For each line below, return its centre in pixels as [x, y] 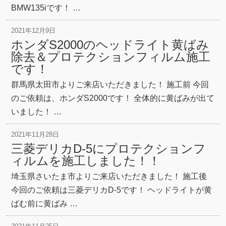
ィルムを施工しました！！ [86, 161]
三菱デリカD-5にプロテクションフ [108, 149]
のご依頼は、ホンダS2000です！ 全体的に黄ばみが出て [113, 98]
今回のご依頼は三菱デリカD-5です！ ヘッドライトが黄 [111, 190]
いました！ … [36, 112]
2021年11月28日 [35, 134]
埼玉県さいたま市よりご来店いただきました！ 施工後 [109, 176]
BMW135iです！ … [46, 8]
